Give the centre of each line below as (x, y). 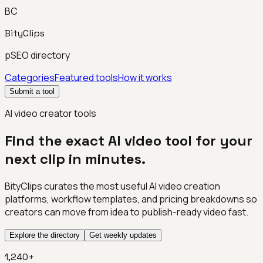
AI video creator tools (50, 113)
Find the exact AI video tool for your (129, 140)
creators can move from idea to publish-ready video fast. (127, 212)
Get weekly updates (123, 235)
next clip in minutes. (75, 159)
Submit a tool (32, 91)
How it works (145, 77)
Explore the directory (45, 235)
